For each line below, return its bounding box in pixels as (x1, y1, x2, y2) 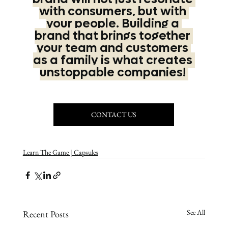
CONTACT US (91, 110, 137, 120)
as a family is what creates (33, 52, 195, 69)
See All (187, 208, 206, 217)
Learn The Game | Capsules (22, 148, 98, 157)
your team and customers (37, 40, 191, 56)
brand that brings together (35, 28, 193, 44)
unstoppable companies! (39, 65, 188, 81)
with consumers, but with (39, 4, 189, 20)
